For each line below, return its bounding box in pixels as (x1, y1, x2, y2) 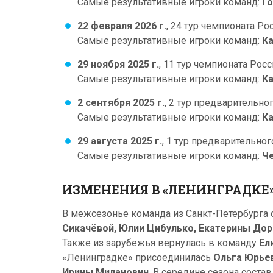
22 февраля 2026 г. (77, 20, 166, 32)
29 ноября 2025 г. (77, 58, 159, 70)
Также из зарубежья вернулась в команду (62, 237, 259, 249)
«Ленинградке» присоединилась (62, 252, 213, 263)
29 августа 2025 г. (77, 135, 162, 147)
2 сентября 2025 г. (77, 97, 165, 108)
